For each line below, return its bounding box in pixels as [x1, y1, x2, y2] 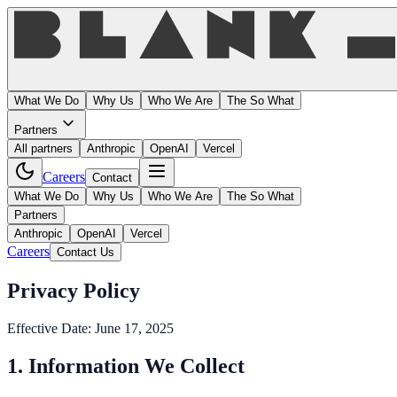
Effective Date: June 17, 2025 [7, 320, 174, 336]
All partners [14, 142, 73, 155]
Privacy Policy [7, 278, 140, 302]
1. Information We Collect [7, 354, 245, 378]
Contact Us [57, 245, 114, 259]
